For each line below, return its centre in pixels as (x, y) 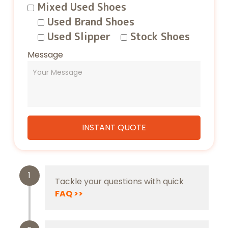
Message (45, 55)
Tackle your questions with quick (119, 182)
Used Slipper (79, 36)
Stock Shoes (160, 36)
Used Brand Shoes (91, 22)
